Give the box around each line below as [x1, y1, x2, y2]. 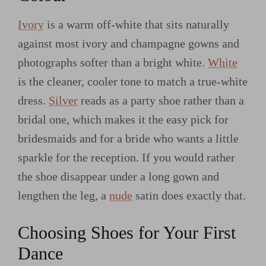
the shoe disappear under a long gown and [18, 170, 219, 183]
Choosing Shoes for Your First [18, 223, 236, 243]
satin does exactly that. [132, 189, 246, 202]
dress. [18, 94, 49, 107]
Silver [49, 94, 78, 107]
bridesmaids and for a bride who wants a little [18, 132, 239, 145]
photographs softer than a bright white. [18, 56, 208, 69]
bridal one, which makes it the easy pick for [18, 113, 229, 126]
